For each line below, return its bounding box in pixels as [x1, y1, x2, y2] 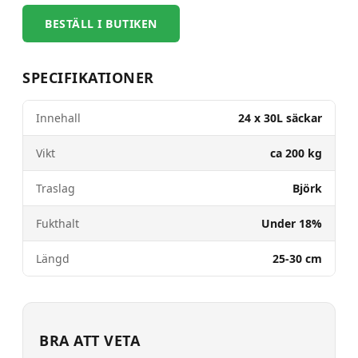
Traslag [36, 181, 75, 197]
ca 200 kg [270, 145, 322, 161]
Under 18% [261, 216, 322, 232]
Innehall [36, 110, 81, 126]
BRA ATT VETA [39, 331, 140, 351]
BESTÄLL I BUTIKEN [45, 16, 157, 32]
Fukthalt [36, 216, 79, 232]
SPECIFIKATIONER [22, 68, 154, 88]
